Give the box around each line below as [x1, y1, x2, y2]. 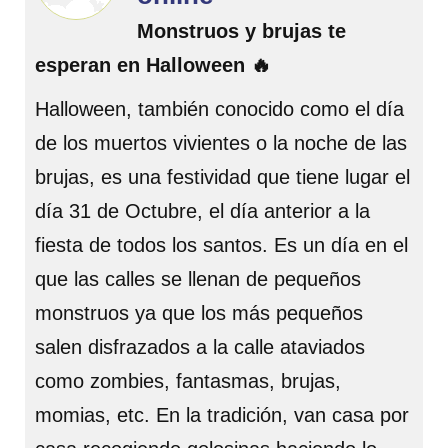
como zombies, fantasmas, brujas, [35, 370, 341, 392]
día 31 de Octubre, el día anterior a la [35, 200, 370, 222]
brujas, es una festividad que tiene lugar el [35, 166, 410, 188]
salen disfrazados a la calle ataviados [35, 336, 365, 358]
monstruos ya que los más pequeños [35, 302, 363, 324]
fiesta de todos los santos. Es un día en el [35, 234, 408, 256]
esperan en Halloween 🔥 [35, 54, 271, 76]
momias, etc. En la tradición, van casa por [35, 404, 409, 426]
